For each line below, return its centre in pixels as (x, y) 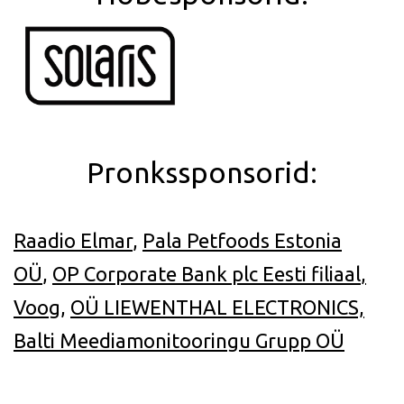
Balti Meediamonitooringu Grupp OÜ (179, 341)
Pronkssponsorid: (202, 173)
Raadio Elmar (73, 241)
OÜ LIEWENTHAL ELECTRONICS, (217, 308)
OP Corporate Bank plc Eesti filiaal (207, 274)
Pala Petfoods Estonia (242, 241)
